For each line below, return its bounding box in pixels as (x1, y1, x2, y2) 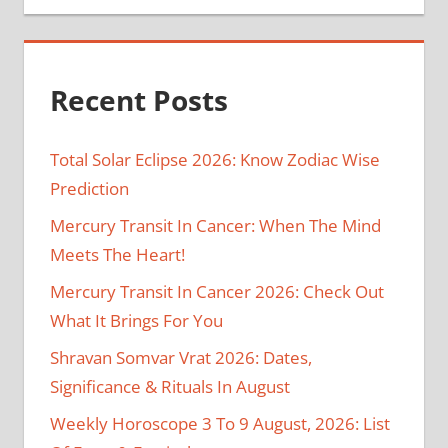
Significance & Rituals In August (49, 375, 290, 399)
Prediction (49, 177, 129, 201)
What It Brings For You (49, 309, 223, 333)
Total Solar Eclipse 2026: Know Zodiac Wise (49, 148, 380, 172)
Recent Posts (49, 80, 228, 119)
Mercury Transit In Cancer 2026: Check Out (49, 280, 384, 304)
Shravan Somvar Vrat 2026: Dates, (49, 346, 312, 370)
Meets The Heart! (49, 243, 185, 267)
